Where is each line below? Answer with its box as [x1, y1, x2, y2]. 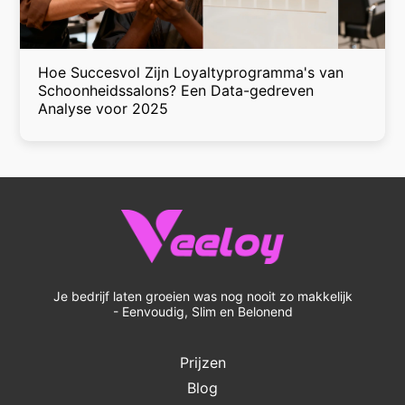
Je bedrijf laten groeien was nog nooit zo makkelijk [52, 288, 353, 305]
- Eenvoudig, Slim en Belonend [112, 304, 293, 320]
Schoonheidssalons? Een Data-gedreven [38, 81, 315, 100]
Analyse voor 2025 [38, 99, 169, 118]
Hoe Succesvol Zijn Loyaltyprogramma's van [38, 63, 344, 82]
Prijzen [179, 353, 226, 372]
